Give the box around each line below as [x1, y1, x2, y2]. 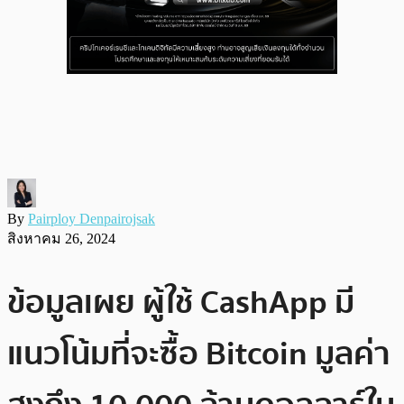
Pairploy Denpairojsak [28, 210, 155, 226]
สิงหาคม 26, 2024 [7, 230, 115, 246]
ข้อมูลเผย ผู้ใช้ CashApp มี [7, 276, 354, 328]
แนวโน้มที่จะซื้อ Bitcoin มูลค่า [7, 327, 390, 380]
